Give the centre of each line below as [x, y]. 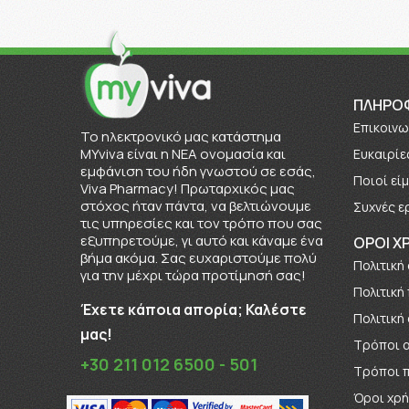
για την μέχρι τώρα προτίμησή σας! [193, 275]
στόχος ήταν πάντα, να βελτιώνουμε [195, 205]
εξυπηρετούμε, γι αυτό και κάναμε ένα [201, 240]
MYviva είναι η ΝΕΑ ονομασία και [183, 153]
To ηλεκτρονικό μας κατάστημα [180, 136]
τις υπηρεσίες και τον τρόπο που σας [201, 223]
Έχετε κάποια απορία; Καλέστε [193, 309]
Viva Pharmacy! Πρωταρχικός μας [187, 188]
